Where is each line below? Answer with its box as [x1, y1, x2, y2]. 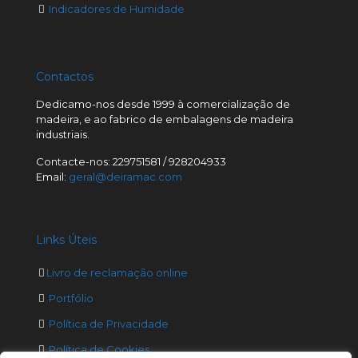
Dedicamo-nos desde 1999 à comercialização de [36, 97, 290, 110]
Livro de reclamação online [46, 266, 188, 279]
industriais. [36, 128, 89, 141]
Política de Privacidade [49, 317, 169, 330]
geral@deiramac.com [69, 170, 182, 183]
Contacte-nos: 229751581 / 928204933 [36, 155, 226, 168]
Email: [36, 170, 69, 183]
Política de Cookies [49, 343, 149, 356]
